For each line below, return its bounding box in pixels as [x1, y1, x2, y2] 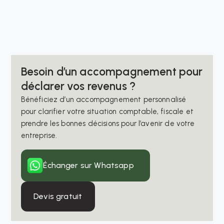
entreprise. [20, 130, 57, 140]
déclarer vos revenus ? [20, 79, 136, 93]
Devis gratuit [33, 191, 82, 201]
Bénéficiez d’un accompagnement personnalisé [20, 94, 186, 104]
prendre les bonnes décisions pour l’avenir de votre [20, 118, 194, 128]
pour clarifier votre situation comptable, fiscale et [20, 106, 193, 116]
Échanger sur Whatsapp [43, 160, 134, 170]
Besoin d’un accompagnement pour [20, 64, 203, 78]
